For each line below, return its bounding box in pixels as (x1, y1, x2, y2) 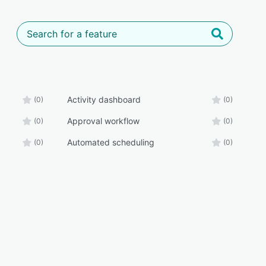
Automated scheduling (66, 137, 154, 147)
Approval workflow (66, 116, 140, 126)
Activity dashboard (66, 94, 141, 104)
